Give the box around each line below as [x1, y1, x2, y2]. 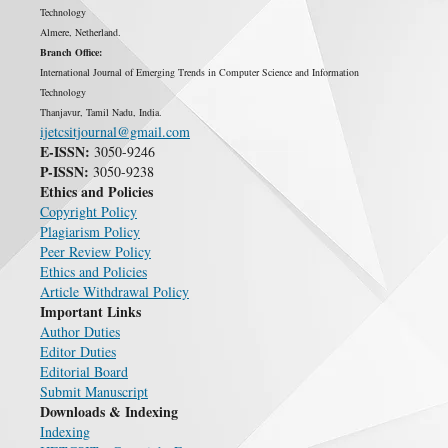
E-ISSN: [39, 140, 90, 162]
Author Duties [39, 321, 120, 341]
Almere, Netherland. [39, 24, 133, 39]
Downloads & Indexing [39, 400, 178, 422]
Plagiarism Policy [39, 221, 140, 241]
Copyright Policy [39, 201, 137, 221]
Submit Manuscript [39, 381, 148, 401]
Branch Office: [39, 44, 102, 59]
